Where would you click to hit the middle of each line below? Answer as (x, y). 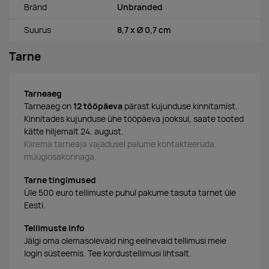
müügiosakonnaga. (60, 156)
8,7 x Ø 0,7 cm (144, 30)
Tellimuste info (54, 228)
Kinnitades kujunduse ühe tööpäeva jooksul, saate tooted (134, 119)
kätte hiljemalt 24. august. (74, 131)
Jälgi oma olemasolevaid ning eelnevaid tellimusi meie (125, 241)
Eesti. (35, 205)
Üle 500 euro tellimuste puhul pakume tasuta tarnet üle (130, 192)
